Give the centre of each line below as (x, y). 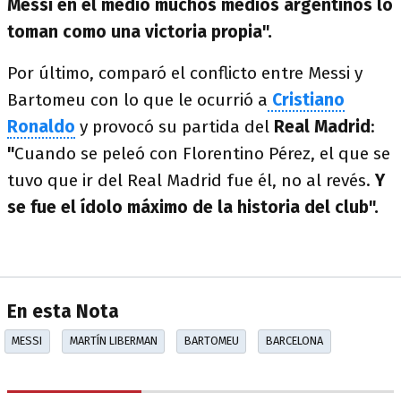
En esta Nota (63, 312)
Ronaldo (41, 127)
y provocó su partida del (175, 127)
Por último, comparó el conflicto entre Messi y (185, 73)
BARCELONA (294, 341)
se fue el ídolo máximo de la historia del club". (193, 207)
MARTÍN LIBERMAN (113, 341)
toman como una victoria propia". (140, 32)
